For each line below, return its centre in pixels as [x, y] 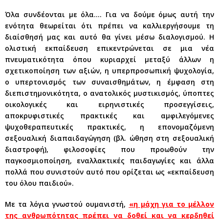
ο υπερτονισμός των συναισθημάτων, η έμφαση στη [109, 82]
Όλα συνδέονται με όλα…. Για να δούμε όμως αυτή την [109, 14]
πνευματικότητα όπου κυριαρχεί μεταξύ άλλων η [109, 59]
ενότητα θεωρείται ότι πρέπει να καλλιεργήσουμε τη [109, 25]
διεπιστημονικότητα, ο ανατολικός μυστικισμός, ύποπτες [109, 93]
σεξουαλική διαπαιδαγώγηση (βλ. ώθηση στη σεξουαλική [109, 138]
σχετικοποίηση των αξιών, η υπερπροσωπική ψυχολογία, [109, 70]
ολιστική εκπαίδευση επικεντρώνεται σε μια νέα [109, 48]
